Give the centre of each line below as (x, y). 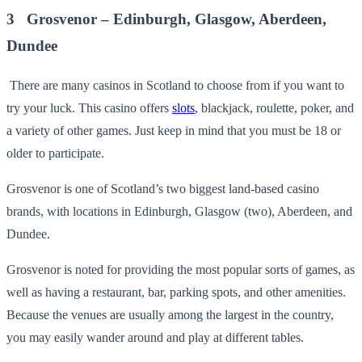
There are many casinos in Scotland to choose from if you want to (177, 85)
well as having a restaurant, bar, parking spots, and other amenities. (176, 292)
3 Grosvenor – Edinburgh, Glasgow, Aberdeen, (166, 19)
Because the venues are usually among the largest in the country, (170, 315)
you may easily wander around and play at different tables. (155, 337)
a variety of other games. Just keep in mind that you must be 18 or (174, 130)
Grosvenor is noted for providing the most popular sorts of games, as (181, 269)
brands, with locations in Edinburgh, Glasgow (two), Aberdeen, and (179, 211)
